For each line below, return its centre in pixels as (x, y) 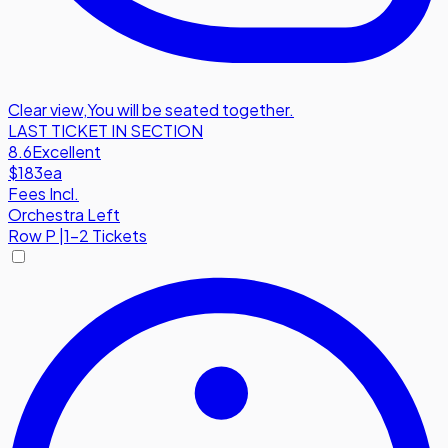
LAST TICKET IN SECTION (105, 131)
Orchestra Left (64, 215)
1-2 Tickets (105, 236)
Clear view (45, 110)
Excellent (66, 152)
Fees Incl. (43, 194)
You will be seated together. (190, 110)
